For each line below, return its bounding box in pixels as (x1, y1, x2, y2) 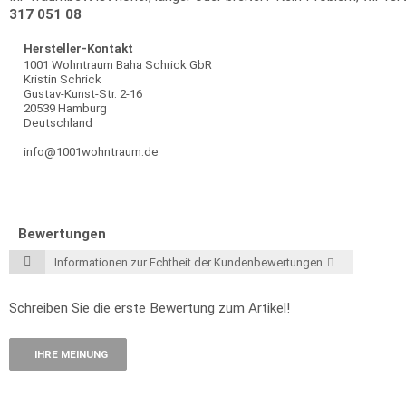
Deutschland (24, 116, 92, 130)
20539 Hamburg (24, 101, 107, 115)
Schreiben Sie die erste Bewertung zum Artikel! (9, 300, 290, 316)
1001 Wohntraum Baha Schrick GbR (24, 58, 212, 72)
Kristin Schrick (24, 72, 101, 86)
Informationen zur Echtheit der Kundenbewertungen (54, 256, 323, 269)
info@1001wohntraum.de (24, 145, 159, 159)
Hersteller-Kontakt (24, 42, 133, 55)
